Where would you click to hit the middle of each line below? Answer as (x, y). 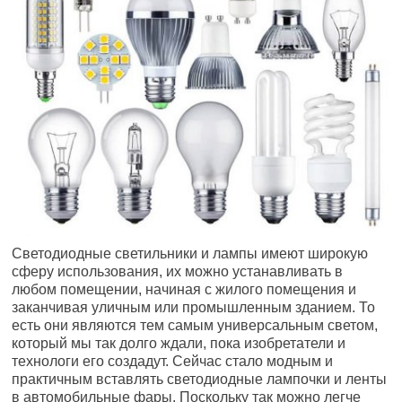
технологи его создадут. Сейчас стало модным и (173, 361)
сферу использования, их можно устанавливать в (178, 271)
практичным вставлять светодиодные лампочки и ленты (200, 379)
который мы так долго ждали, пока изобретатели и (179, 343)
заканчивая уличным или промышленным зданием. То (194, 307)
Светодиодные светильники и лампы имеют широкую (190, 253)
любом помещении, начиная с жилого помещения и (184, 289)
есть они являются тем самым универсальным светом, (195, 325)
